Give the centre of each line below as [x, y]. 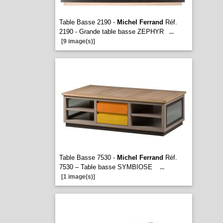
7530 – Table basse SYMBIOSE [107, 167]
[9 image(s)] [78, 41]
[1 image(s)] [78, 177]
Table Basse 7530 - [88, 158]
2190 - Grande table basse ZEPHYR [111, 32]
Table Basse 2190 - [88, 22]
